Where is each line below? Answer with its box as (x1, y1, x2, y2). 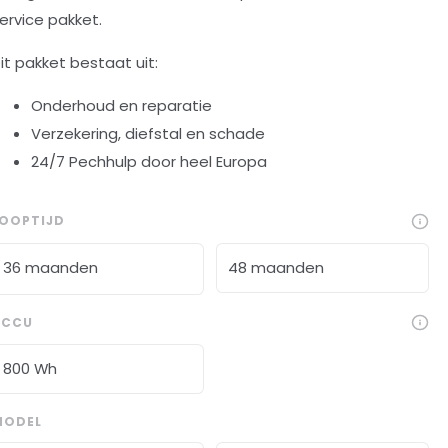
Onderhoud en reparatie (30, 94, 212, 116)
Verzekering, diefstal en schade (30, 122, 265, 144)
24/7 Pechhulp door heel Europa (30, 150, 267, 172)
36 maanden (2, 256, 98, 278)
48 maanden (228, 256, 325, 278)
